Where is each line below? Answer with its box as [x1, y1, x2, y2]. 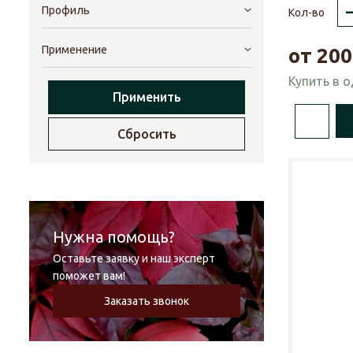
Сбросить [117, 127, 176, 142]
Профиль [42, 4, 90, 17]
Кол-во [288, 6, 325, 19]
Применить [112, 90, 181, 105]
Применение [42, 43, 107, 57]
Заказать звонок [104, 295, 189, 308]
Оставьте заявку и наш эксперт [53, 252, 215, 266]
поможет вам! [53, 269, 125, 283]
